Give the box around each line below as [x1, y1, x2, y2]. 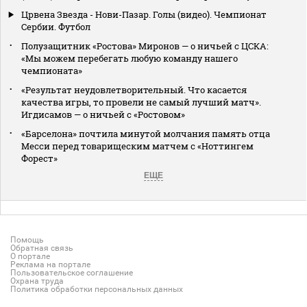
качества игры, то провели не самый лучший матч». [21, 95, 261, 108]
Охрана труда [10, 275, 64, 286]
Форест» [21, 151, 58, 164]
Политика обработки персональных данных [10, 284, 183, 294]
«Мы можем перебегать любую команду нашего [21, 51, 238, 64]
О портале [10, 251, 50, 261]
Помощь [10, 234, 44, 245]
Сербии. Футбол [21, 20, 90, 33]
